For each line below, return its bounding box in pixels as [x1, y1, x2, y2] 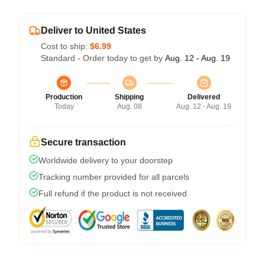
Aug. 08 [117, 102, 142, 111]
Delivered [188, 93, 220, 101]
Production [46, 93, 82, 101]
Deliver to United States [41, 25, 146, 35]
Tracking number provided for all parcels [38, 172, 189, 182]
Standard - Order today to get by [41, 53, 165, 63]
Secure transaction [41, 137, 126, 147]
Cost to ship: [41, 41, 90, 51]
